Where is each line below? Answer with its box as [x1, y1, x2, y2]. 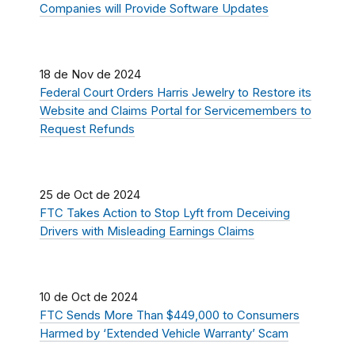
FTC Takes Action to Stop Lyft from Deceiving [40, 205, 290, 220]
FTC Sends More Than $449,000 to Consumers [40, 307, 300, 323]
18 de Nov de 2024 [40, 67, 141, 82]
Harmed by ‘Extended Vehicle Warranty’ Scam [40, 326, 288, 341]
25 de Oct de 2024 [40, 187, 140, 202]
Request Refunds [40, 121, 135, 136]
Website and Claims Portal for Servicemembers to [40, 103, 311, 118]
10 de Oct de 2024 [40, 289, 138, 304]
